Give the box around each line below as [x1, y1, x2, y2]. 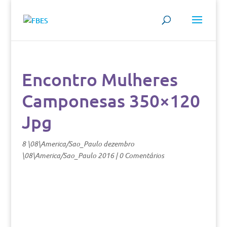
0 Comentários [119, 150, 164, 160]
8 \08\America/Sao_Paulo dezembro [21, 139, 134, 148]
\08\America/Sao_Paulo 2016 [21, 150, 114, 160]
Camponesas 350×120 [21, 90, 200, 111]
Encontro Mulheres [21, 68, 178, 90]
